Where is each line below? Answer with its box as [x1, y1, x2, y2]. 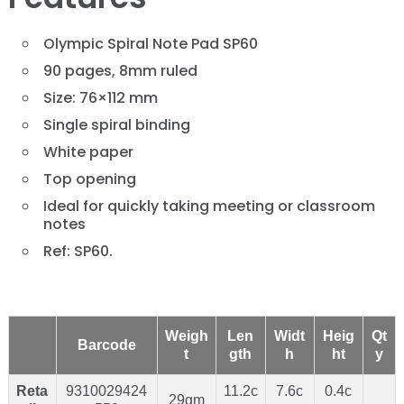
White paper [42, 141, 133, 162]
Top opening [42, 168, 136, 189]
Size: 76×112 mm [42, 87, 158, 108]
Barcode [77, 336, 136, 353]
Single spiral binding [42, 114, 190, 135]
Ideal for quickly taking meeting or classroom [42, 195, 375, 216]
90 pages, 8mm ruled [42, 60, 197, 81]
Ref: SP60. [42, 240, 113, 262]
